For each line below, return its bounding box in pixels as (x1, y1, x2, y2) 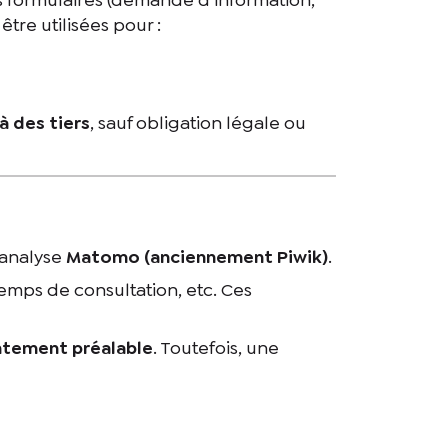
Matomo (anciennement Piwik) (65, 244, 328, 269)
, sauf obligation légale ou (89, 110, 306, 135)
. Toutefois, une (152, 335, 279, 360)
